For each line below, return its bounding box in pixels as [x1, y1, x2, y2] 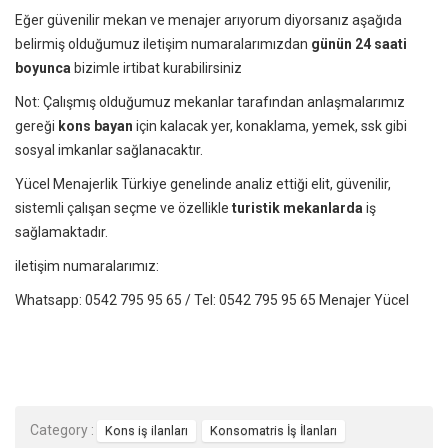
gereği [15, 117, 58, 134]
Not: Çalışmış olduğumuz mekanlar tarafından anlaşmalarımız [15, 93, 405, 110]
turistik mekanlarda [229, 199, 363, 216]
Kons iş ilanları [105, 423, 188, 439]
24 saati [355, 35, 407, 52]
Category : [30, 422, 94, 439]
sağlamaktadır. [15, 223, 108, 240]
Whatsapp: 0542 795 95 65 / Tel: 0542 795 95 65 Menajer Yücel [15, 291, 409, 308]
